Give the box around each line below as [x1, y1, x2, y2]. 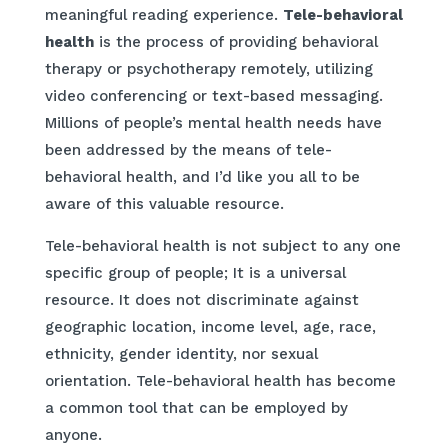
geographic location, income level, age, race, [44, 318, 376, 337]
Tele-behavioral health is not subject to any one [44, 237, 401, 256]
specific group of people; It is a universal [44, 264, 346, 283]
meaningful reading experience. [44, 6, 283, 25]
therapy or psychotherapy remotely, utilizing [44, 60, 373, 79]
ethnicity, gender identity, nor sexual [44, 345, 318, 364]
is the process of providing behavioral [93, 33, 378, 52]
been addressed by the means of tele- [44, 141, 332, 160]
